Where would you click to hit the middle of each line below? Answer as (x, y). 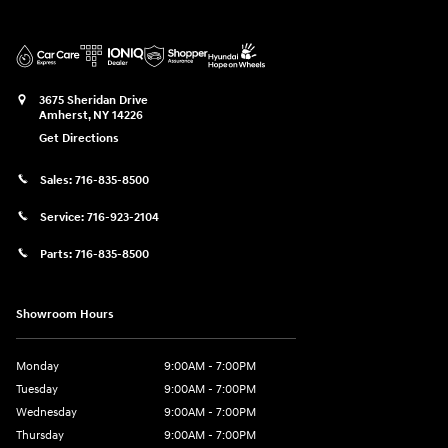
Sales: (57, 181)
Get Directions (79, 139)
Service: (63, 218)
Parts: (57, 255)
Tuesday (37, 389)
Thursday (40, 435)
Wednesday (46, 412)
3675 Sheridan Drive (93, 101)
